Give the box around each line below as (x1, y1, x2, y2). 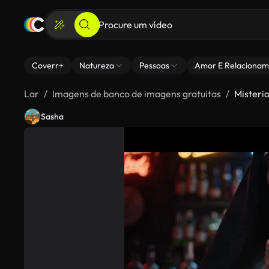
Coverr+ (32, 60, 64, 71)
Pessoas (139, 60, 169, 71)
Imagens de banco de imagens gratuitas (52, 88, 221, 100)
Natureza (79, 60, 114, 71)
